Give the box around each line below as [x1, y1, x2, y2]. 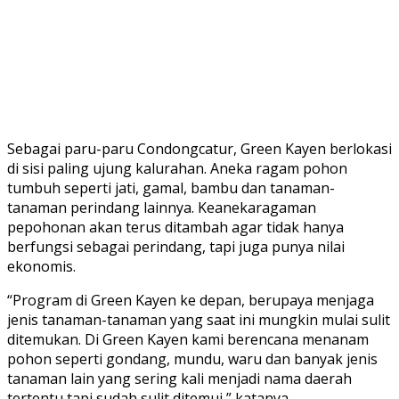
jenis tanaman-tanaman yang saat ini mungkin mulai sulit [7, 309, 390, 330]
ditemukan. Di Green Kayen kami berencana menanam [7, 329, 369, 349]
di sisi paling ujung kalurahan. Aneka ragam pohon [7, 158, 347, 178]
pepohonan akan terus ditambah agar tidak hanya [7, 216, 344, 237]
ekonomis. [7, 256, 76, 276]
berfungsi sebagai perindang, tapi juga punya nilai [7, 236, 345, 256]
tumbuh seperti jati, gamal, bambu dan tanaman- [7, 177, 335, 198]
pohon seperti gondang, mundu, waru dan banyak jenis [7, 348, 378, 369]
